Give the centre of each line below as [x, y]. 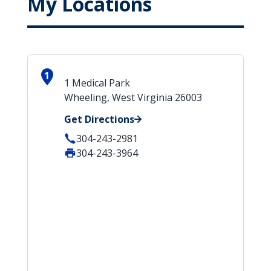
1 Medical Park [97, 83]
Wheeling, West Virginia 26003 [133, 97]
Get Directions [99, 119]
